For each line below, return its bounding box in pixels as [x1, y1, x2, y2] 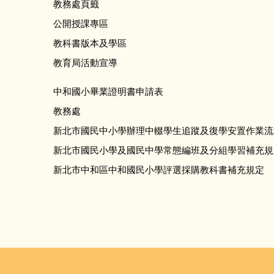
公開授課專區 [53, 18, 108, 29]
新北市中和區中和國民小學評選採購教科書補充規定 [53, 164, 264, 175]
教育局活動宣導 [53, 57, 117, 68]
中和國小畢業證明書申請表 [53, 86, 163, 97]
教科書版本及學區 [53, 37, 127, 48]
